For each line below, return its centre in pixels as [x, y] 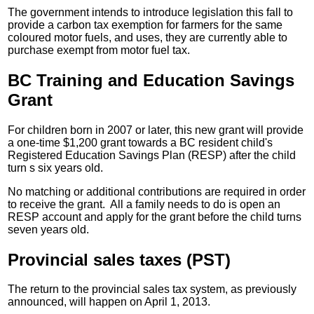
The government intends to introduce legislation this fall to [151, 12]
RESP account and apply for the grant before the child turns [155, 217]
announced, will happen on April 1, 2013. [109, 302]
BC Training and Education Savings [151, 80]
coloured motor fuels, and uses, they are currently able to [148, 37]
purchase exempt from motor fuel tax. [99, 50]
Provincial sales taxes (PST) [120, 259]
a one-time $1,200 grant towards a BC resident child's [141, 142]
